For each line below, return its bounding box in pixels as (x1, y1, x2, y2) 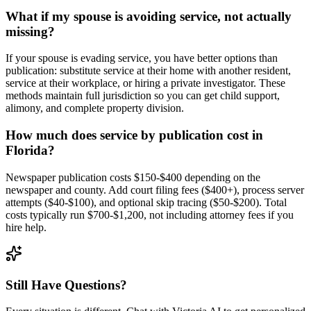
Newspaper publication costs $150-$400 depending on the (6, 171, 260, 183)
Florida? (6, 143, 55, 158)
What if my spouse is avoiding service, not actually (6, 8, 292, 24)
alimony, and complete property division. (6, 102, 184, 115)
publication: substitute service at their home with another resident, (6, 65, 291, 77)
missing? (6, 24, 55, 39)
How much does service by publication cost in (6, 128, 263, 143)
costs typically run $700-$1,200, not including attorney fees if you (6, 208, 294, 221)
